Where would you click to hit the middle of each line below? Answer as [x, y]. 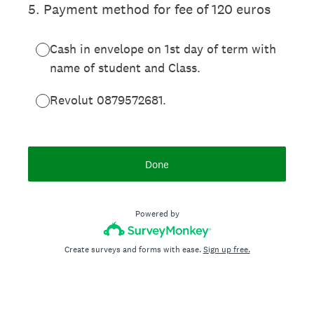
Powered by [157, 214]
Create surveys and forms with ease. [134, 250]
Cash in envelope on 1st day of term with [163, 49]
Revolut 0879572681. [108, 100]
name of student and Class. [125, 68]
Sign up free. [226, 250]
